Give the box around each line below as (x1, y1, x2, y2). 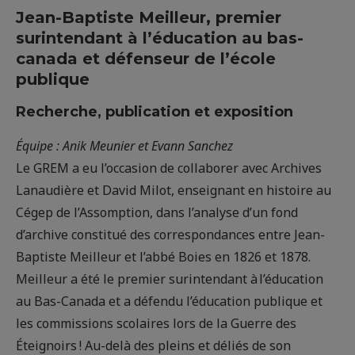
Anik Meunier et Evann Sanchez (63, 137, 233, 155)
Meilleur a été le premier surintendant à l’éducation (16, 270, 323, 288)
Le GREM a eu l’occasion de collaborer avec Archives (16, 159, 322, 177)
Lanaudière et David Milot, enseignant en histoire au (16, 181, 331, 200)
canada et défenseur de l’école (16, 49, 276, 69)
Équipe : (16, 137, 59, 155)
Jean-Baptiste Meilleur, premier (16, 8, 281, 28)
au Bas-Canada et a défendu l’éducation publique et (16, 292, 323, 311)
